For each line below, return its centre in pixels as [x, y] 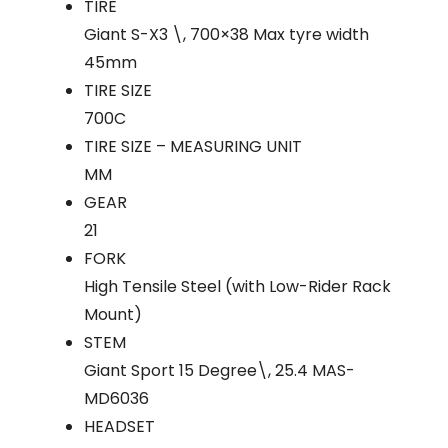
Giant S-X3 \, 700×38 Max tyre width [226, 34]
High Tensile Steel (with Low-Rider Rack [237, 286]
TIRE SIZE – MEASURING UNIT [193, 146]
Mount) [113, 314]
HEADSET [119, 426]
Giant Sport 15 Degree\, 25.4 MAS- [219, 370]
